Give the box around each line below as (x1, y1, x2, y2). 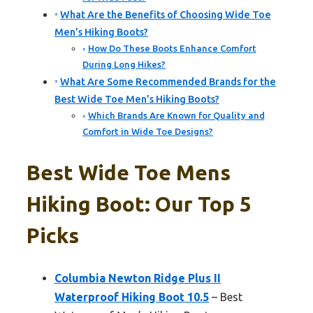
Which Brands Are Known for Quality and (87, 110, 265, 121)
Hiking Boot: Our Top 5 (27, 192, 252, 217)
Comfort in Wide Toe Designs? (82, 126, 213, 137)
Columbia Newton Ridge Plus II (54, 272, 221, 285)
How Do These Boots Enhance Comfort (87, 43, 256, 54)
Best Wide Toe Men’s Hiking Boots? (54, 94, 219, 105)
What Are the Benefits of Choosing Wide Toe (59, 9, 271, 21)
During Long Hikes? (82, 59, 166, 70)
